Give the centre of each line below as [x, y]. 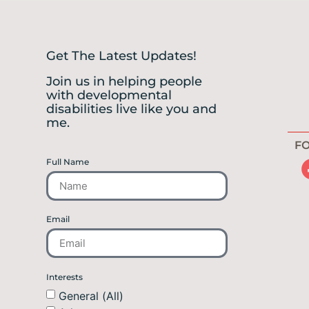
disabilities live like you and [131, 109]
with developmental [109, 96]
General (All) [91, 296]
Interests [64, 277]
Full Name [68, 162]
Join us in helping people [124, 82]
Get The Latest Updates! [121, 56]
